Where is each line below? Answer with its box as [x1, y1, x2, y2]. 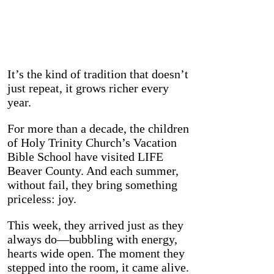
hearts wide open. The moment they [7, 246, 185, 261]
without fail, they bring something [7, 178, 177, 192]
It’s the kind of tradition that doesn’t [7, 67, 188, 81]
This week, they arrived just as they [7, 218, 183, 232]
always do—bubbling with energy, [7, 232, 177, 246]
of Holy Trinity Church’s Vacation [7, 136, 177, 150]
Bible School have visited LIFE [7, 150, 163, 164]
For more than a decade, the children [7, 122, 189, 136]
